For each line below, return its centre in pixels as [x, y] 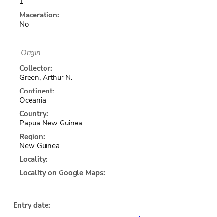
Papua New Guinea [51, 123]
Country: [34, 114]
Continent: [37, 91]
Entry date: [31, 205]
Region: [32, 137]
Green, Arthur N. [46, 77]
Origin [31, 52]
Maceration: [39, 15]
